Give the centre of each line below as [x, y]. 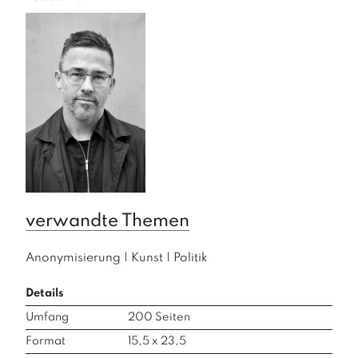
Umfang [47, 317]
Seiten [171, 317]
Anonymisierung [73, 258]
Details [45, 293]
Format [46, 341]
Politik [190, 258]
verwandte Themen [107, 221]
